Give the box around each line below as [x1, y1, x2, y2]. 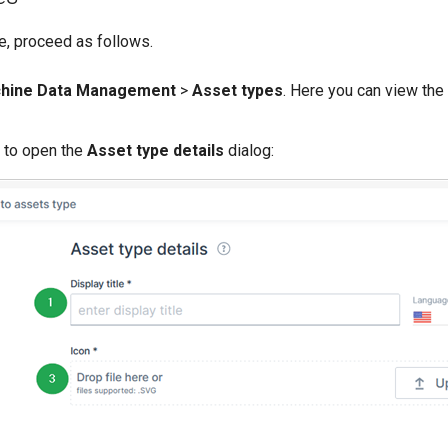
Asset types [192, 81, 283, 100]
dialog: [224, 141, 274, 160]
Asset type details [87, 141, 224, 160]
